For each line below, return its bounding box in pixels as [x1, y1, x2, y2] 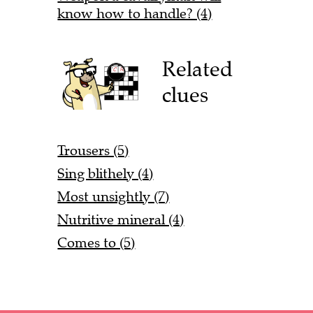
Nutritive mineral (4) [57, 211, 184, 229]
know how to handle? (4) [57, 4, 212, 22]
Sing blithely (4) [57, 165, 154, 183]
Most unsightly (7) [57, 188, 170, 206]
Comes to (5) [57, 234, 136, 252]
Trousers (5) [57, 142, 129, 160]
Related [162, 56, 233, 82]
